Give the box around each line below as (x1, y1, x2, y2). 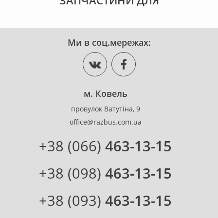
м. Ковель (83, 88, 127, 100)
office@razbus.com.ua (69, 117, 142, 127)
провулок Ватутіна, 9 (71, 104, 140, 114)
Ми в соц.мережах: (67, 36, 151, 49)
